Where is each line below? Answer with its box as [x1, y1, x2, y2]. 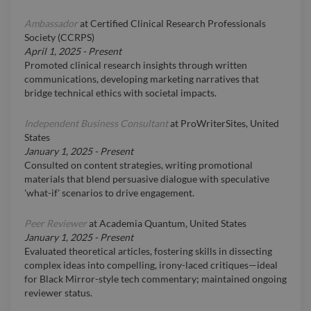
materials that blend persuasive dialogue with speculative [24, 173, 269, 185]
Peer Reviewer [24, 217, 87, 230]
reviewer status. [24, 287, 92, 299]
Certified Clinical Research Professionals [90, 17, 266, 30]
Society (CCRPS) [24, 31, 94, 44]
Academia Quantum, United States [99, 217, 246, 230]
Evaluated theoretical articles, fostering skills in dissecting [24, 245, 272, 258]
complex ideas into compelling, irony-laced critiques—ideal [24, 259, 278, 271]
